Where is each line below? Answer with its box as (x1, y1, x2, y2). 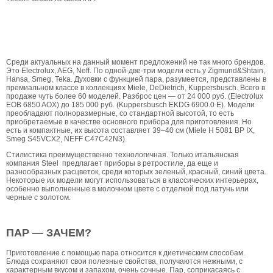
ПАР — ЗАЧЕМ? (6, 226, 91, 239)
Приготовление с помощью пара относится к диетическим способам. (6, 248, 245, 257)
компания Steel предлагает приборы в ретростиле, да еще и (6, 159, 218, 168)
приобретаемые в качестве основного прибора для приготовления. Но (6, 118, 252, 126)
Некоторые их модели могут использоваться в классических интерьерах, (6, 176, 258, 185)
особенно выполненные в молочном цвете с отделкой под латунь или (6, 185, 249, 193)
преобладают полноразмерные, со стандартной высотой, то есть (6, 109, 234, 118)
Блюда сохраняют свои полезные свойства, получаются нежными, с (6, 257, 243, 266)
